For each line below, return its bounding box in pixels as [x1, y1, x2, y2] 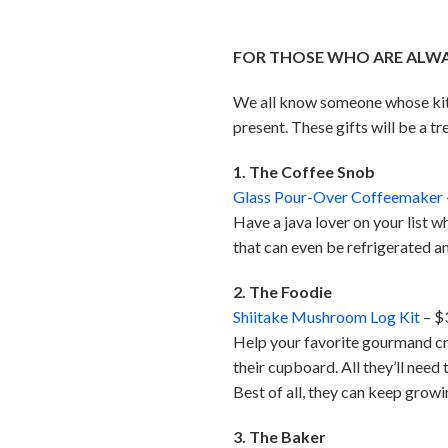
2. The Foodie [233, 282, 333, 302]
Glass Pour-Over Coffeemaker [233, 187, 444, 207]
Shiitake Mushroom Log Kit [233, 307, 421, 327]
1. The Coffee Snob [233, 162, 376, 182]
